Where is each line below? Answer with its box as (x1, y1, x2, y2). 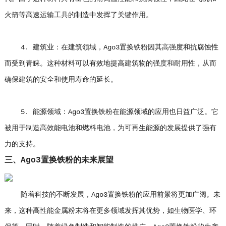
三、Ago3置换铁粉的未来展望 (4, 155, 114, 165)
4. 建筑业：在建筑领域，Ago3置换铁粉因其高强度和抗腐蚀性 (4, 43, 218, 51)
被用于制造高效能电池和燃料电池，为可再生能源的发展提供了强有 (4, 124, 216, 132)
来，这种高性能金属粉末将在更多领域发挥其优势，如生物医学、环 (4, 207, 216, 215)
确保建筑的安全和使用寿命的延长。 (4, 76, 118, 84)
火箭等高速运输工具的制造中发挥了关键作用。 (4, 11, 153, 19)
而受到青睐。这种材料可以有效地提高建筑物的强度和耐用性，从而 (4, 60, 216, 68)
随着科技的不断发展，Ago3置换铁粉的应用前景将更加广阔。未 (4, 191, 220, 199)
